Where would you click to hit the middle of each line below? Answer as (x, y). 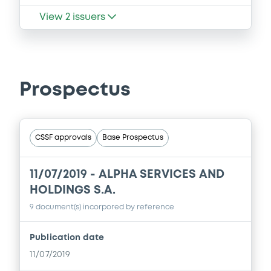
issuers (88, 17)
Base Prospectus (133, 138)
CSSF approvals (63, 138)
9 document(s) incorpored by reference (102, 207)
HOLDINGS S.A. (73, 191)
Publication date (67, 238)
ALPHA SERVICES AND (162, 175)
